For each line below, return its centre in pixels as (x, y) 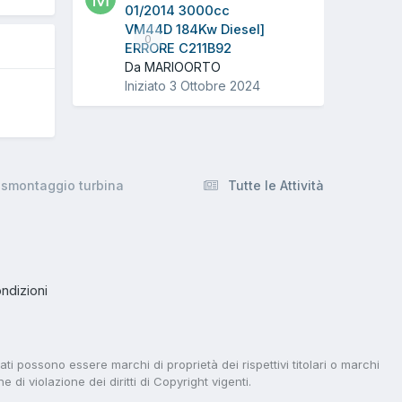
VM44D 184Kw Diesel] (195, 30)
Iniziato (147, 86)
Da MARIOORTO (173, 67)
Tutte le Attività (276, 185)
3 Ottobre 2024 (215, 86)
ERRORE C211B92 (178, 49)
